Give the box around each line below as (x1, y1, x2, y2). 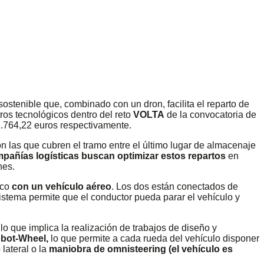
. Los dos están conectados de (111, 181, 238, 192)
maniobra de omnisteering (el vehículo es (49, 243, 233, 254)
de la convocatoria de (164, 109, 256, 120)
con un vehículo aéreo (12, 181, 111, 192)
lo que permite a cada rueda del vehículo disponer (48, 233, 259, 243)
